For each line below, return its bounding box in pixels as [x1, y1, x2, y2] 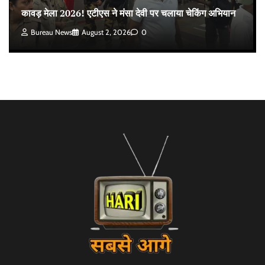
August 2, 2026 [82, 27, 131, 37]
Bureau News [31, 27, 72, 37]
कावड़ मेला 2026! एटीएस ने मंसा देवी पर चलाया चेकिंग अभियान [21, 7, 235, 20]
